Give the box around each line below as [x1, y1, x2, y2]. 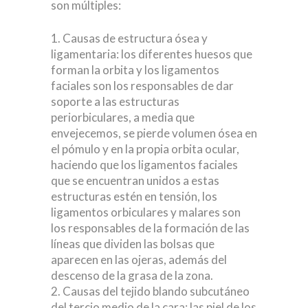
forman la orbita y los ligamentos [51, 63, 219, 78]
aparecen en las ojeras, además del [51, 252, 227, 267]
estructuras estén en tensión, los [51, 189, 217, 204]
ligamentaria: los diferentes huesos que [51, 47, 252, 62]
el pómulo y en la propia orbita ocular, [51, 142, 239, 157]
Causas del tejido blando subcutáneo [63, 284, 250, 299]
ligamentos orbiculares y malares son [51, 205, 241, 220]
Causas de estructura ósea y [63, 31, 208, 46]
